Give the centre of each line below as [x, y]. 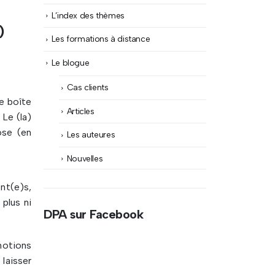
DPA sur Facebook [93, 215]
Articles [80, 111]
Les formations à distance [101, 39]
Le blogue [70, 62]
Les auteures [91, 135]
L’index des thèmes [88, 15]
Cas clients [87, 87]
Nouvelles [85, 158]
